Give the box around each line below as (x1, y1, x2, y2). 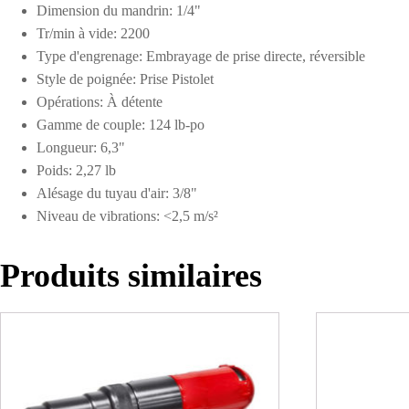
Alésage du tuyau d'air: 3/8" (37, 185, 197, 202)
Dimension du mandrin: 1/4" (37, 3, 201, 19)
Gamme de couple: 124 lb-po (37, 117, 204, 133)
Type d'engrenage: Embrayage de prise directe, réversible (37, 48, 365, 65)
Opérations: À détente (37, 94, 163, 110)
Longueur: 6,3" (37, 140, 125, 156)
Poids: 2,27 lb (37, 163, 116, 179)
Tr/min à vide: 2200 (37, 26, 150, 42)
